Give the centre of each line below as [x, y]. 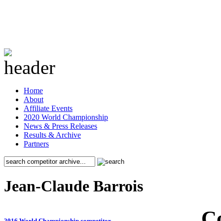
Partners [36, 144]
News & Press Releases [60, 126]
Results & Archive [52, 135]
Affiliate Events [48, 108]
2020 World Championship [66, 117]
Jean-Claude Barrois [74, 186]
